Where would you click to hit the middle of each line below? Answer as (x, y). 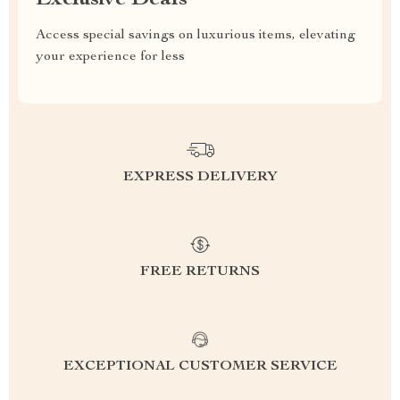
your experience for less (110, 57)
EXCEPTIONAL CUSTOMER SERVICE (200, 367)
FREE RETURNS (200, 272)
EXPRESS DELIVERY (200, 178)
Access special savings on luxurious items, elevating (196, 36)
